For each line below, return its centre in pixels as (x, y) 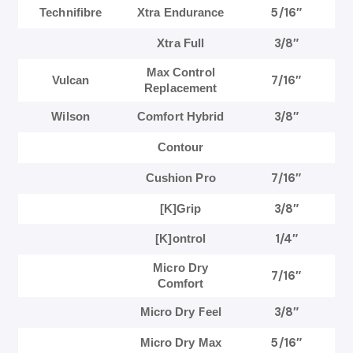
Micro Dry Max (180, 343)
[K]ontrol (181, 239)
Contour (180, 147)
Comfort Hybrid (181, 117)
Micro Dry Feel (180, 312)
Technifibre (71, 13)
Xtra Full (181, 43)
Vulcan (71, 80)
